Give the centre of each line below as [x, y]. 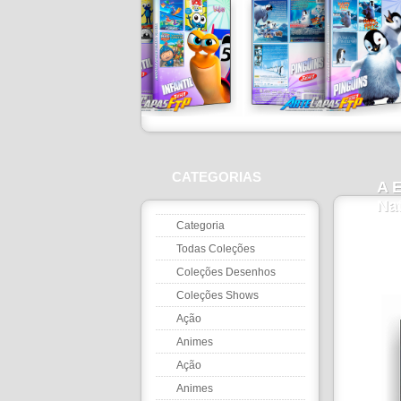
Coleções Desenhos [226, 272]
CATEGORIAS [217, 177]
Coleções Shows [218, 295]
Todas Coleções [216, 249]
